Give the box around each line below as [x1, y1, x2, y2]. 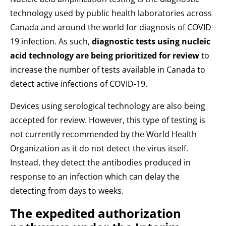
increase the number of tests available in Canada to [10, 64, 205, 76]
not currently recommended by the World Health [10, 129, 197, 140]
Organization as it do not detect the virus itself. [10, 143, 188, 154]
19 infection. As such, [10, 36, 92, 47]
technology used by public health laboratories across [10, 8, 212, 19]
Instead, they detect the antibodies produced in [10, 157, 191, 168]
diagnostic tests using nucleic [92, 36, 210, 47]
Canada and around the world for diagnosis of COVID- [10, 22, 214, 33]
